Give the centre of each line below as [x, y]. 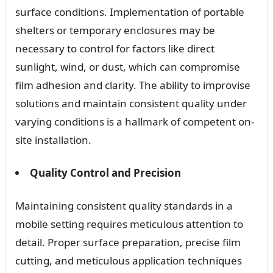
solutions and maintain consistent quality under [131, 103]
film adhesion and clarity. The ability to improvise [133, 85]
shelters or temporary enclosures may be [115, 30]
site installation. [53, 140]
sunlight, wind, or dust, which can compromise [127, 66]
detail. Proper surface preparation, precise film [128, 242]
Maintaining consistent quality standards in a [124, 205]
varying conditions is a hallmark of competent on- [134, 121]
